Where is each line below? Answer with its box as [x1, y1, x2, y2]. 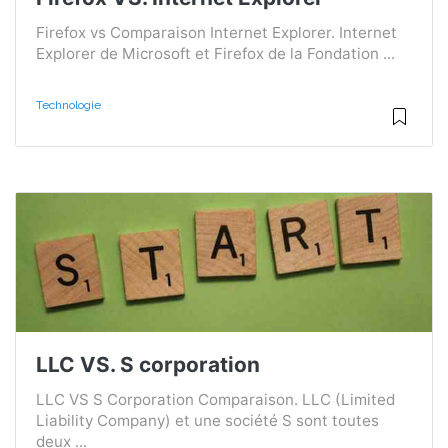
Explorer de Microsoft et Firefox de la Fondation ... [36, 44, 395, 64]
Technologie [36, 98, 101, 113]
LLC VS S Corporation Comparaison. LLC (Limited [36, 389, 395, 409]
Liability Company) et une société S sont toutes [36, 410, 379, 430]
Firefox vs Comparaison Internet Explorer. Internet [36, 23, 397, 43]
